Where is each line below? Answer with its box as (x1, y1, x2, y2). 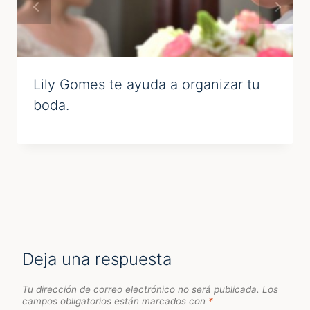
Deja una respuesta (22, 248, 172, 269)
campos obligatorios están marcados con (22, 295, 208, 307)
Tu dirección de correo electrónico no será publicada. (22, 283, 259, 295)
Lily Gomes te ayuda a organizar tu (33, 75, 260, 93)
